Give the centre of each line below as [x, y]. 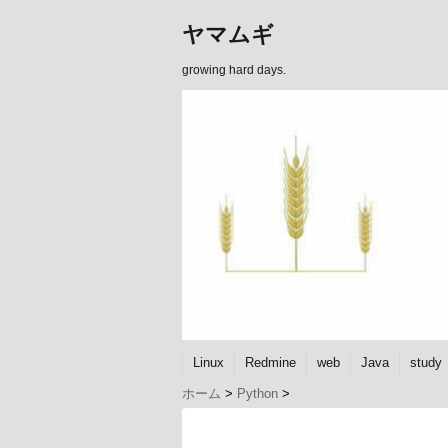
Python [257, 393]
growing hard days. [234, 70]
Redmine [270, 362]
